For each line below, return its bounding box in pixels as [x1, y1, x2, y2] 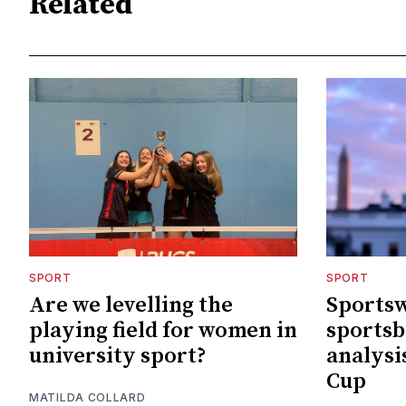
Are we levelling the [29, 292, 233, 320]
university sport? [29, 343, 207, 371]
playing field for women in [29, 317, 297, 345]
